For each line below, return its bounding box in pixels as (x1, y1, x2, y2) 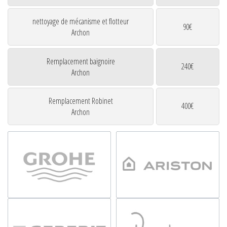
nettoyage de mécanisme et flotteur (32, 16, 129, 27)
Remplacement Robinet (48, 95, 113, 106)
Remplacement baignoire (46, 55, 115, 67)
